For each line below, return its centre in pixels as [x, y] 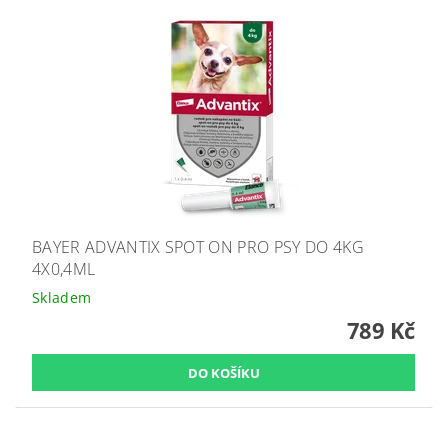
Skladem [62, 297]
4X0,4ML [64, 269]
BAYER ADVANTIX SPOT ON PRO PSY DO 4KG [198, 247]
